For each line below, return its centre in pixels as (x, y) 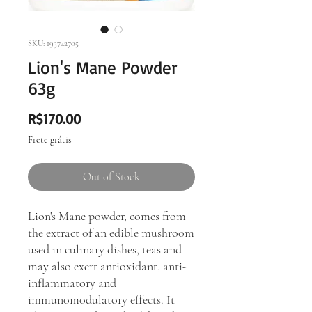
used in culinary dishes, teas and (105, 249)
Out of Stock (111, 177)
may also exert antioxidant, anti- (107, 266)
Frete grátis (50, 139)
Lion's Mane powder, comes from (107, 216)
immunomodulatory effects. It (101, 299)
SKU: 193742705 (53, 43)
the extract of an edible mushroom (111, 232)
